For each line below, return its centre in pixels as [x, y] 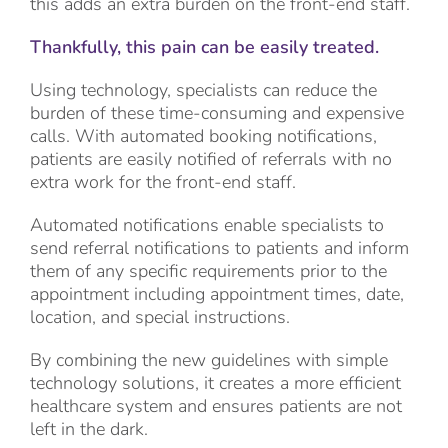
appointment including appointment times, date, [217, 294]
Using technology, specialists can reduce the [203, 90]
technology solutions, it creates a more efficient [215, 383]
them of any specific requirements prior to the [208, 271]
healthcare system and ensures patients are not [216, 406]
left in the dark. [89, 429]
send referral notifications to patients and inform [219, 248]
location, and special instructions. [160, 317]
